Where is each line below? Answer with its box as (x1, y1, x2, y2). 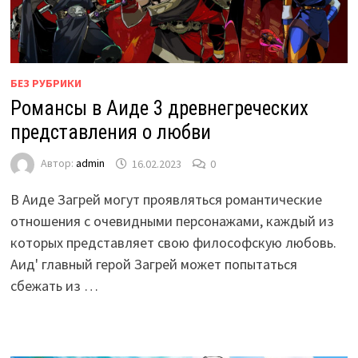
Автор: (40, 156, 76, 171)
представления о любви (10, 121, 211, 145)
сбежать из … (10, 276, 98, 296)
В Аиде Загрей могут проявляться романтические (10, 190, 322, 209)
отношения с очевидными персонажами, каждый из (10, 212, 334, 231)
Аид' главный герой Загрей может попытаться (10, 255, 297, 274)
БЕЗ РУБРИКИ (10, 76, 82, 91)
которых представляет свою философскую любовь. (10, 233, 336, 253)
